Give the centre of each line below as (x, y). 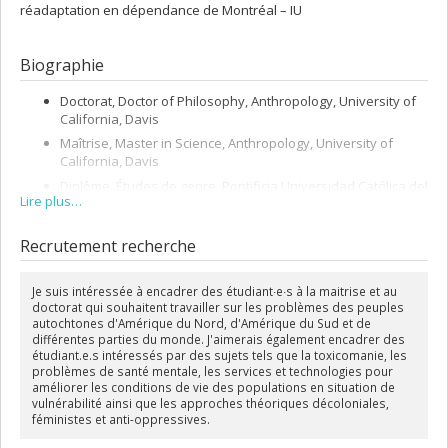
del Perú (85, 246)
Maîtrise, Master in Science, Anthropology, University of (226, 143)
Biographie (62, 65)
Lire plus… (51, 200)
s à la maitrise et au (341, 291)
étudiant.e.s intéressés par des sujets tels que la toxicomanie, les (219, 355)
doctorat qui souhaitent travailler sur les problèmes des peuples (217, 307)
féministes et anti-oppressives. (120, 419)
